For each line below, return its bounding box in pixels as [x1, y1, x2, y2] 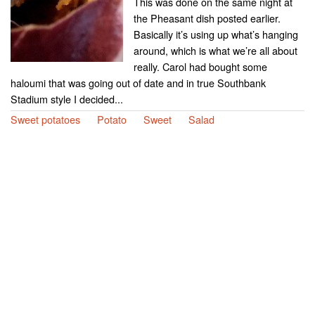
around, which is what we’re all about [134, 42, 297, 58]
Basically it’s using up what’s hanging [134, 26, 298, 41]
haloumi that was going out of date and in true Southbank [11, 75, 266, 90]
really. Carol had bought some [134, 58, 267, 74]
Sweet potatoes [11, 111, 80, 127]
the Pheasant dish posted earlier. [134, 10, 281, 25]
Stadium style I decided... [11, 91, 123, 106]
